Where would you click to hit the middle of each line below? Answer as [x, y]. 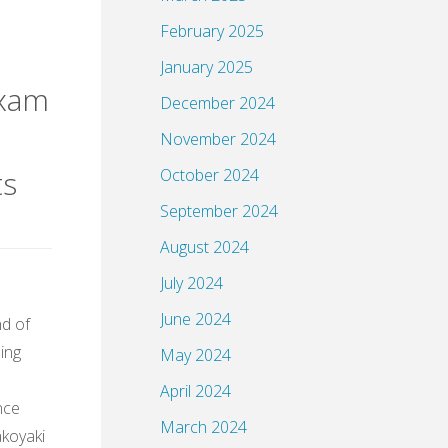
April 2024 [195, 390]
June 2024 [195, 318]
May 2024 [195, 354]
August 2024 [204, 246]
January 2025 [206, 66]
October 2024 [209, 174]
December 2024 [217, 102]
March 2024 [203, 426]
